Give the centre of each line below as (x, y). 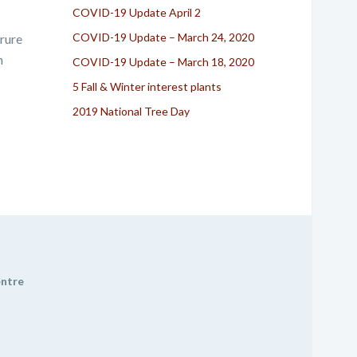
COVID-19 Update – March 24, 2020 (163, 37)
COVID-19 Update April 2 (137, 12)
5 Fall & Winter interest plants (147, 86)
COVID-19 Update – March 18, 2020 (163, 61)
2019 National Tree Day (131, 111)
